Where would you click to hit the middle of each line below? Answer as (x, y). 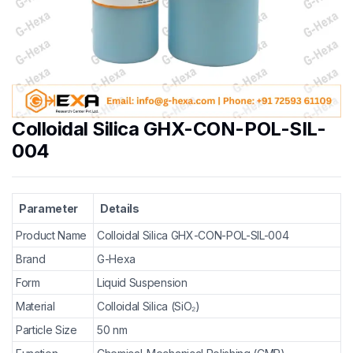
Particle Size (46, 330)
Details (120, 208)
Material (35, 306)
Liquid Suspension (142, 282)
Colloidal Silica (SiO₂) (149, 306)
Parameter (49, 208)
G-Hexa (117, 259)
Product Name (52, 235)
